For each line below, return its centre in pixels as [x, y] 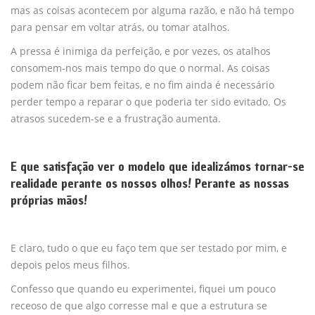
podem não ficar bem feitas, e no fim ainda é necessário [142, 84]
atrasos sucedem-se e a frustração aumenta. [116, 118]
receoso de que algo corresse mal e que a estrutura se [139, 305]
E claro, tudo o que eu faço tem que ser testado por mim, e [149, 247]
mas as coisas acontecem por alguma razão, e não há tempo [152, 10]
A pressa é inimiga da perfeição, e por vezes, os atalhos [141, 51]
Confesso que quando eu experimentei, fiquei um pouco [143, 288]
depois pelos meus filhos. [70, 264]
